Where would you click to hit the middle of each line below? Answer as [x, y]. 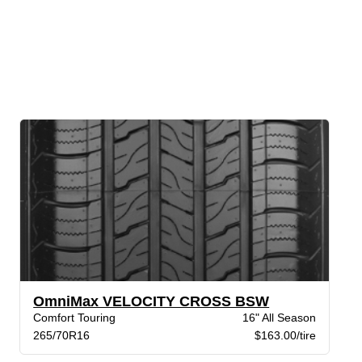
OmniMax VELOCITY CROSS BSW [152, 301]
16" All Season [279, 317]
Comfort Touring [75, 317]
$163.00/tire [285, 335]
